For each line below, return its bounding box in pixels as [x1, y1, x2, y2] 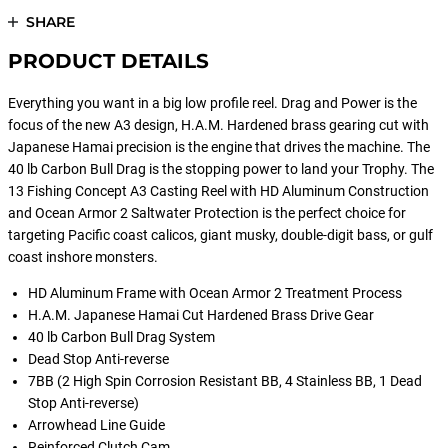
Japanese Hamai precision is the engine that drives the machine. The [8, 139, 430, 155]
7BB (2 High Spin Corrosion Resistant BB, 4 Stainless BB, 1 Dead [28, 373, 422, 389]
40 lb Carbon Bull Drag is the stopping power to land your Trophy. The [8, 161, 434, 177]
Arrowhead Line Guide [28, 417, 165, 433]
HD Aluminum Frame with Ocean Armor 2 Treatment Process [28, 285, 402, 301]
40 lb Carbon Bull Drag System [28, 329, 215, 345]
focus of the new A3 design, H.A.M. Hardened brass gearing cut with [8, 117, 429, 133]
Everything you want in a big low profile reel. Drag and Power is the [8, 95, 417, 111]
